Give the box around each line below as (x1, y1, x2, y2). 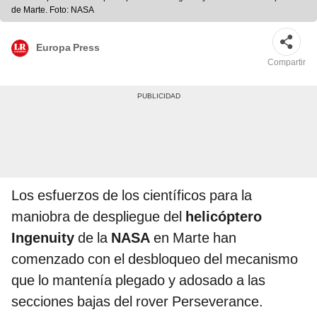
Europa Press (36, 41, 100, 53)
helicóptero (185, 208, 262, 226)
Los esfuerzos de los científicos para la (11, 187, 252, 204)
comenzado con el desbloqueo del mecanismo (11, 250, 298, 268)
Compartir (267, 57, 306, 68)
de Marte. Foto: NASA (11, 5, 94, 16)
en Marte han (150, 229, 236, 247)
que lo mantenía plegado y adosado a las (11, 272, 265, 289)
